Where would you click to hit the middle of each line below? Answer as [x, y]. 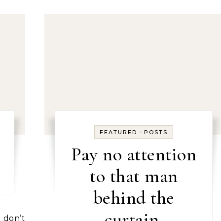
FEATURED [119, 132]
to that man [134, 176]
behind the [134, 198]
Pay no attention [134, 154]
